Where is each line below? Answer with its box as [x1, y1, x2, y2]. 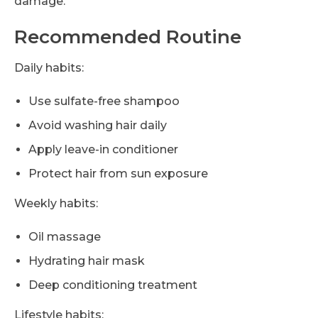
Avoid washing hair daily [28, 119, 167, 133]
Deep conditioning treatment [28, 278, 197, 292]
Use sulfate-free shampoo [28, 94, 180, 109]
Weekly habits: [14, 197, 98, 211]
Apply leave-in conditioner [28, 143, 178, 157]
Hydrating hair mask [28, 254, 145, 268]
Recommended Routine [14, 26, 241, 49]
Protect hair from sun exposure [28, 167, 208, 181]
